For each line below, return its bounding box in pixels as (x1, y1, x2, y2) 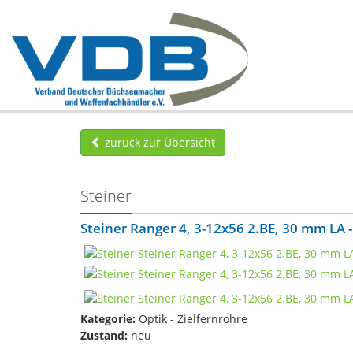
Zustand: (80, 327, 128, 343)
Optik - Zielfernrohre (136, 310, 247, 326)
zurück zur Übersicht (102, 135, 215, 150)
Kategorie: (80, 310, 136, 326)
